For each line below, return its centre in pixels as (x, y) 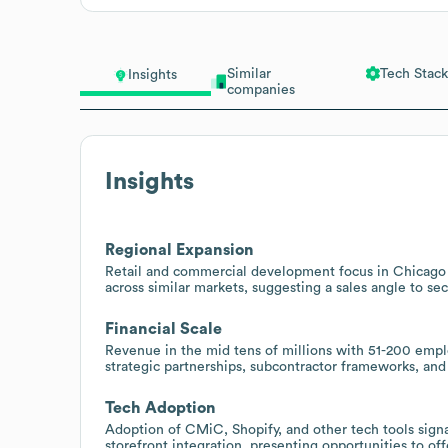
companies (260, 89)
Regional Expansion (179, 249)
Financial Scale (163, 328)
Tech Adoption (160, 407)
